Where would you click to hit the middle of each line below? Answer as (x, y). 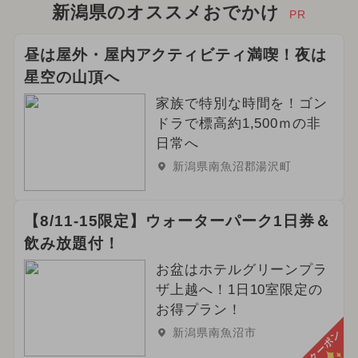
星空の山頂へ (72, 77)
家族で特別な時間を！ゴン (242, 103)
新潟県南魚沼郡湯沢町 (232, 166)
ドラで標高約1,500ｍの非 (239, 123)
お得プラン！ (199, 309)
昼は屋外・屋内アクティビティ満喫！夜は (175, 54)
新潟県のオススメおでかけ (166, 12)
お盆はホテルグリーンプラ (242, 269)
